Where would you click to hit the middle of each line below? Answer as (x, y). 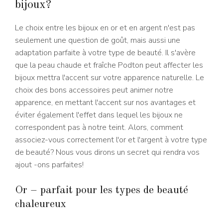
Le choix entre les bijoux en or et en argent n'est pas (105, 28)
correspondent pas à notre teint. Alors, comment (99, 127)
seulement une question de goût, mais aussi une (98, 40)
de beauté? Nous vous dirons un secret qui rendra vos (107, 152)
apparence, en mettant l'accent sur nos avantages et (105, 102)
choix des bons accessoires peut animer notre (94, 90)
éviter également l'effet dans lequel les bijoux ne (99, 115)
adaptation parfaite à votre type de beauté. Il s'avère (105, 53)
